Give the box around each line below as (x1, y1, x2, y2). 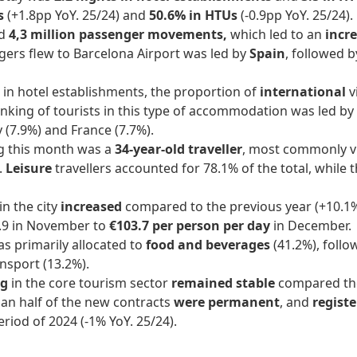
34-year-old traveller (115, 140, 242, 159)
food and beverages (146, 236, 273, 254)
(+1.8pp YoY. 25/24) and (7, 6, 149, 25)
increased (61, 198, 125, 216)
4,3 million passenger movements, (9, 25, 230, 44)
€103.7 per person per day (109, 217, 270, 235)
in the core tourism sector (8, 274, 171, 292)
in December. (270, 217, 351, 235)
